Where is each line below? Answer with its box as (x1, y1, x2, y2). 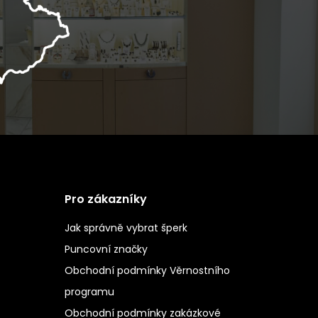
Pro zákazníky (64, 190, 147, 207)
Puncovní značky (64, 241, 148, 256)
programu (64, 284, 114, 299)
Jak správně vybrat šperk (64, 220, 187, 235)
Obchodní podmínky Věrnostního (64, 263, 230, 278)
